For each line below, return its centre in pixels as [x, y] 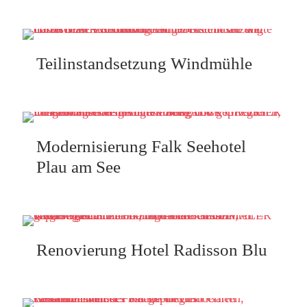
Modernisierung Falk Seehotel [141, 146]
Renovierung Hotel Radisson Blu [152, 250]
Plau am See [78, 167]
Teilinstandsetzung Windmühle [144, 63]
